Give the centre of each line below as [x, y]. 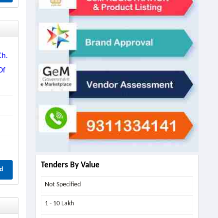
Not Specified [63, 184]
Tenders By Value [70, 165]
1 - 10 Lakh [59, 203]
